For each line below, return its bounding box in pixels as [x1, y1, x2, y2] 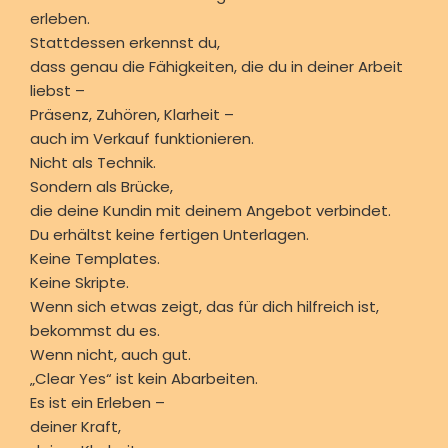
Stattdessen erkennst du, [29, 31, 220, 53]
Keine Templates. [29, 247, 160, 269]
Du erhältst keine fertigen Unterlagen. [29, 223, 309, 245]
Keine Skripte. [29, 271, 129, 293]
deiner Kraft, [29, 415, 121, 437]
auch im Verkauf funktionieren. [29, 127, 254, 149]
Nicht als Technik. [29, 151, 156, 173]
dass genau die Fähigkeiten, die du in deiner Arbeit [29, 55, 403, 77]
